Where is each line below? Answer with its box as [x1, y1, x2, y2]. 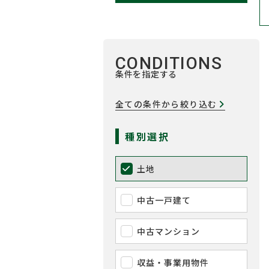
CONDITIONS [115, 53, 222, 73]
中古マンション [137, 225, 201, 237]
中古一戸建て [137, 194, 192, 206]
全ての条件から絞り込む [115, 98, 217, 110]
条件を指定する [115, 68, 177, 80]
